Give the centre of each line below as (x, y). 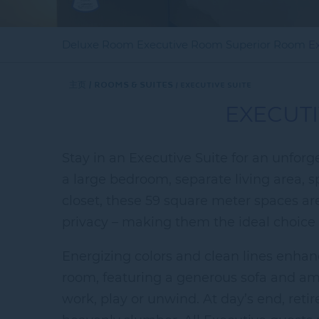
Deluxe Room (98, 45)
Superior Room (266, 45)
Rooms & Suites (134, 82)
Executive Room (180, 45)
